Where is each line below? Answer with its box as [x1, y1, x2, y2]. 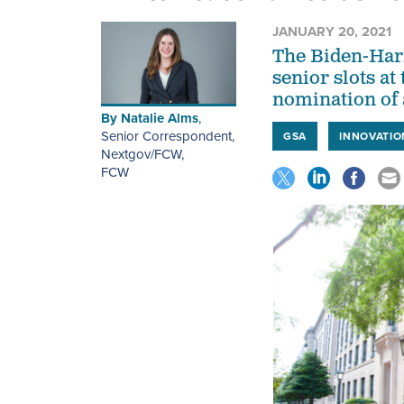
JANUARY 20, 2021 [272, 21, 391, 41]
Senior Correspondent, [101, 126, 234, 147]
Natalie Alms [121, 108, 198, 129]
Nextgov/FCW [101, 144, 181, 165]
